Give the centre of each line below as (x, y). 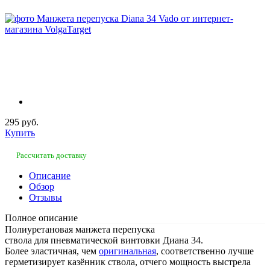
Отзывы (46, 197)
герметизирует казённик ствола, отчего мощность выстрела (128, 262)
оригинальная (127, 251)
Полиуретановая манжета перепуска (80, 229)
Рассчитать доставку (52, 155)
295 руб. (22, 122)
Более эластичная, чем (52, 251)
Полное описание (41, 218)
